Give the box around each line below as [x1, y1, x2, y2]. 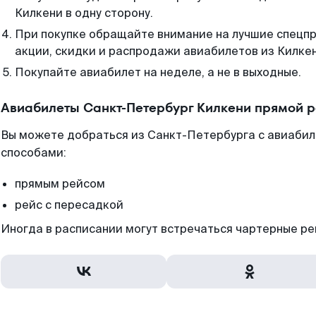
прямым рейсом [15, 176, 105, 191]
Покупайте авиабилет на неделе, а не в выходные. [15, 65, 301, 80]
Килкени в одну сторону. [15, 6, 153, 20]
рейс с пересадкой [15, 197, 123, 212]
